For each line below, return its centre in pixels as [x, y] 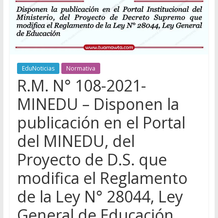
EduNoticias [38, 69]
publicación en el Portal [101, 123]
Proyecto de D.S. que [92, 160]
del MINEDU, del [76, 141]
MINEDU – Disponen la [98, 104]
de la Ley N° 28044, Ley [100, 197]
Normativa [81, 69]
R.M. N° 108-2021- [81, 86]
